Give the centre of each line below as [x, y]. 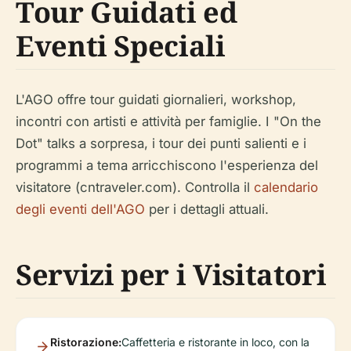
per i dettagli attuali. [207, 209]
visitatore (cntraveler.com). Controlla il [135, 187]
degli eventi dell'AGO [80, 209]
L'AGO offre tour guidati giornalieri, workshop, [156, 99]
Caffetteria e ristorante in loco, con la [215, 342]
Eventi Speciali [121, 45]
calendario [286, 187]
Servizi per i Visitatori [171, 274]
